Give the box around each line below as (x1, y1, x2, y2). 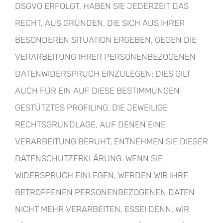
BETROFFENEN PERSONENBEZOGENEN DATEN (15, 187, 195, 197)
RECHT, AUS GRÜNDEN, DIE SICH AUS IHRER (15, 18, 185, 28)
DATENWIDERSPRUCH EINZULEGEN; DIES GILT (15, 69, 191, 79)
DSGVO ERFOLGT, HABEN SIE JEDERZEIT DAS (15, 1, 189, 11)
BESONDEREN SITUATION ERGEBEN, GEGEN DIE (15, 35, 197, 45)
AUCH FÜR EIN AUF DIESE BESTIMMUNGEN (15, 86, 180, 96)
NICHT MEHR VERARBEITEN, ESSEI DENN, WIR (15, 204, 189, 214)
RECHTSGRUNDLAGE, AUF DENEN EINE (15, 119, 166, 129)
